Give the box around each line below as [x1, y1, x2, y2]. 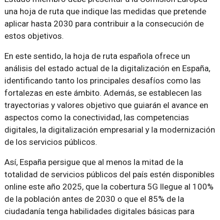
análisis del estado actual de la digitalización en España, [4, 63, 210, 74]
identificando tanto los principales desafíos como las [4, 76, 201, 86]
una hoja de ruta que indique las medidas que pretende [4, 6, 206, 17]
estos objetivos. [4, 31, 64, 41]
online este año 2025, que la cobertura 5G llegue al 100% [4, 182, 214, 192]
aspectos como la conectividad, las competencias [4, 112, 189, 123]
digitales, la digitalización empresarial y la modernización [4, 125, 215, 135]
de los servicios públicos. [4, 137, 97, 147]
